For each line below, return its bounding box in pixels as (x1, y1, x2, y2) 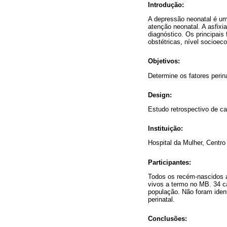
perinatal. (148, 195, 175, 203)
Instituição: (148, 125, 183, 133)
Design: (148, 91, 172, 99)
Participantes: (148, 158, 191, 166)
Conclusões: (148, 214, 187, 222)
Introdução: (148, 1, 184, 9)
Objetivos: (148, 57, 180, 65)
